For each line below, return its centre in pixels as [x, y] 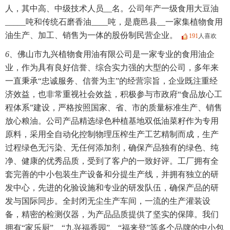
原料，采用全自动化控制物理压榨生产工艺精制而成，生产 [112, 134]
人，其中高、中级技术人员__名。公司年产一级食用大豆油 [112, 8]
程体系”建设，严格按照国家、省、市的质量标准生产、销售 [114, 108]
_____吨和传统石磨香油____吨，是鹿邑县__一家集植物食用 [114, 22]
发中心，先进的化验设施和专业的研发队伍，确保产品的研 [112, 188]
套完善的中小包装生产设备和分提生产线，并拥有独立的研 [112, 174]
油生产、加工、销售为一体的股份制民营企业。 [91, 35]
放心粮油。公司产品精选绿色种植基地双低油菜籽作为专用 [112, 121]
